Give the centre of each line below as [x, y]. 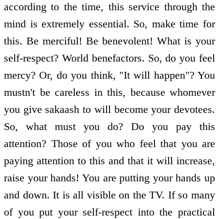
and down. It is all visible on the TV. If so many [109, 195]
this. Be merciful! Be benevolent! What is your [109, 41]
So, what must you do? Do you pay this [109, 127]
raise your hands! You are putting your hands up [109, 178]
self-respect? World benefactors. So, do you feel [109, 58]
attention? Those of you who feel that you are [109, 144]
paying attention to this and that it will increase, [109, 161]
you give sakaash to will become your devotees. [109, 109]
